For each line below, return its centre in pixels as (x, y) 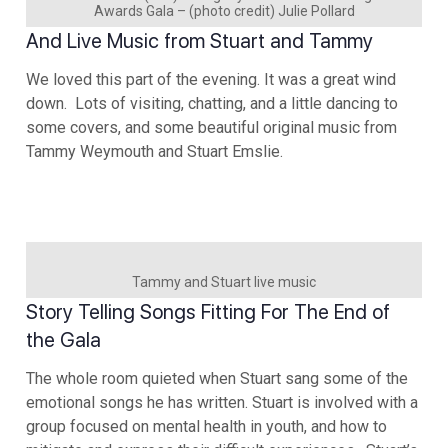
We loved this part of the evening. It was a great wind (211, 79)
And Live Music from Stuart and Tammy (199, 40)
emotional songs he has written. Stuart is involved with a (222, 402)
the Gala (63, 339)
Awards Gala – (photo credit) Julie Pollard (224, 10)
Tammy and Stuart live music (224, 281)
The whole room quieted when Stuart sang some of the (217, 378)
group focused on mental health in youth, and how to (206, 426)
